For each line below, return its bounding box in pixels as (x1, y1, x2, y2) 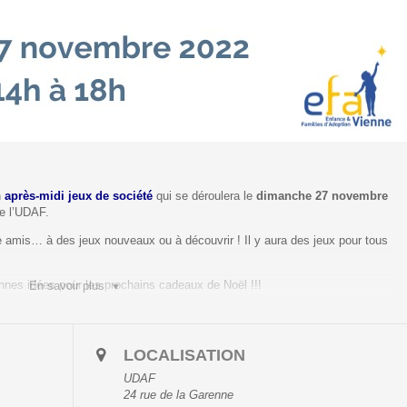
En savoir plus (29, 278, 105, 293)
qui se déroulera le (153, 188, 257, 203)
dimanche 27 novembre (256, 188, 389, 203)
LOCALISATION (124, 345, 246, 364)
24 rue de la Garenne (124, 387, 234, 402)
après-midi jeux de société (5, 188, 154, 203)
